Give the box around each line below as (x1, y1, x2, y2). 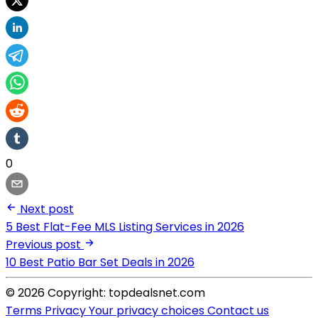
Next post (20, 201, 74, 218)
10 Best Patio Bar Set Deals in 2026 (6, 254, 194, 271)
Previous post (6, 236, 81, 253)
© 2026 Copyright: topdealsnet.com (6, 285, 205, 302)
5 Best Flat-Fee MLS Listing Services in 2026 (6, 219, 244, 236)
